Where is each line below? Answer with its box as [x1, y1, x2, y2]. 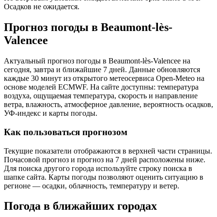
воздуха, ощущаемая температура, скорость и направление [4, 92, 198, 100]
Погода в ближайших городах [4, 200, 157, 213]
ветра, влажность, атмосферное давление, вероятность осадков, [4, 100, 213, 109]
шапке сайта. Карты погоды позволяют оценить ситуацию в [4, 172, 203, 181]
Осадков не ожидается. [4, 2, 79, 11]
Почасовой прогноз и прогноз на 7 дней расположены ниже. [4, 155, 205, 164]
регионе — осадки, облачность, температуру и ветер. [4, 181, 179, 190]
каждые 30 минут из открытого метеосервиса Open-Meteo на [4, 74, 204, 83]
